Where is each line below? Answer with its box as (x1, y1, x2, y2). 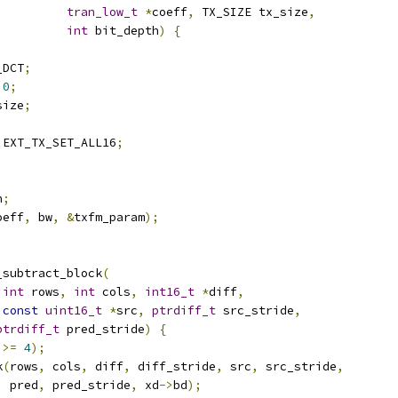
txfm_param (74, 210, 145, 225)
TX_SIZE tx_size (195, 4, 308, 20)
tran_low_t (67, 4, 138, 20)
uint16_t (45, 303, 102, 318)
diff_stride (131, 359, 216, 374)
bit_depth (88, 23, 159, 38)
